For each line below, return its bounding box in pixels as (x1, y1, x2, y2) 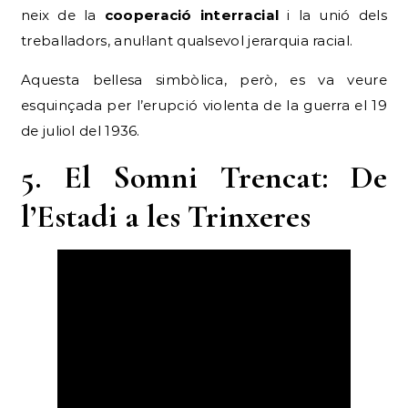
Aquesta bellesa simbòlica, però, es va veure (21, 71, 387, 89)
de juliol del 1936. (21, 122, 140, 140)
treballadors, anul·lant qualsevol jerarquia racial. (21, 32, 353, 50)
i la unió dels (279, 6, 387, 25)
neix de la (21, 6, 105, 25)
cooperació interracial (104, 6, 280, 25)
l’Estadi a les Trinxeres (21, 197, 311, 237)
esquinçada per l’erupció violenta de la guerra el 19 (21, 97, 387, 115)
